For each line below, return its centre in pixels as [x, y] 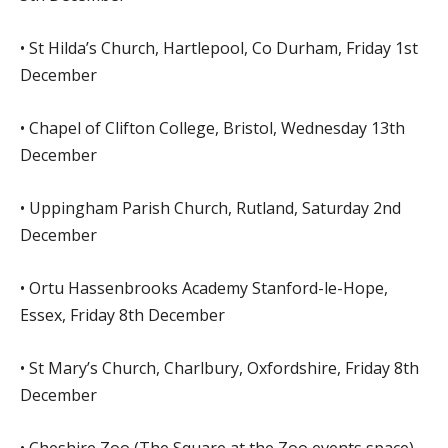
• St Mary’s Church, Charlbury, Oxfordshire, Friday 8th [219, 367]
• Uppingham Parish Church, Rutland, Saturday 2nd [210, 207]
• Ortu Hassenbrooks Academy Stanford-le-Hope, [204, 287]
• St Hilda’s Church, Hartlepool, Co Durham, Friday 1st [219, 47]
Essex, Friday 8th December [122, 314]
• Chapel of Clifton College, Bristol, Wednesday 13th [212, 127]
